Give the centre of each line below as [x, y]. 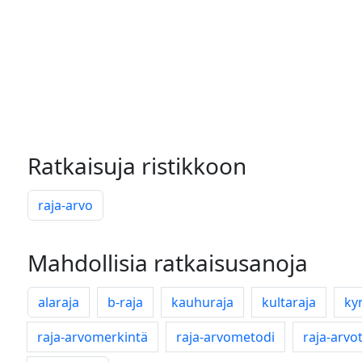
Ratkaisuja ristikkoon [137, 166]
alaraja [59, 302]
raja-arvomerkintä [93, 337]
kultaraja [289, 302]
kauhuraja [202, 302]
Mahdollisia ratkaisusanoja [168, 263]
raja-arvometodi [225, 337]
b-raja [125, 302]
